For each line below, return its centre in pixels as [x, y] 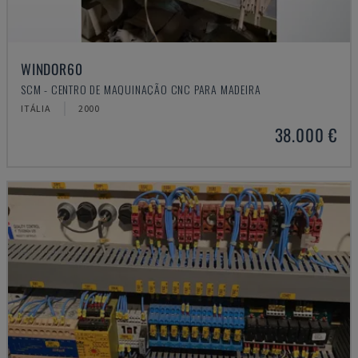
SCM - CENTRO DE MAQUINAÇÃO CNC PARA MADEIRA [141, 89]
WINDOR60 [52, 69]
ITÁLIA [36, 108]
